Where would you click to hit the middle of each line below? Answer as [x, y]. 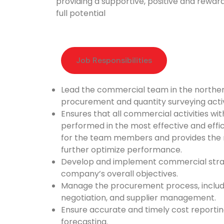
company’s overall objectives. [119, 174]
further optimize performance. [121, 150]
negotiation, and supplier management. [138, 198]
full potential [81, 13]
